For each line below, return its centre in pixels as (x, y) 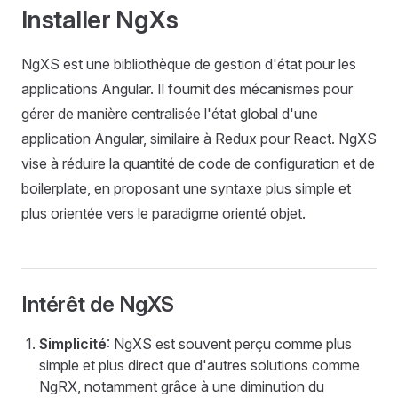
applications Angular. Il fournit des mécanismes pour (187, 89)
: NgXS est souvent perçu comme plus (229, 344)
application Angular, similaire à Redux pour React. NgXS (199, 139)
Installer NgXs (100, 20)
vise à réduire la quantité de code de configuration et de (198, 163)
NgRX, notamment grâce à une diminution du (182, 386)
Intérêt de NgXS (98, 304)
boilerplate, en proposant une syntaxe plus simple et (186, 188)
